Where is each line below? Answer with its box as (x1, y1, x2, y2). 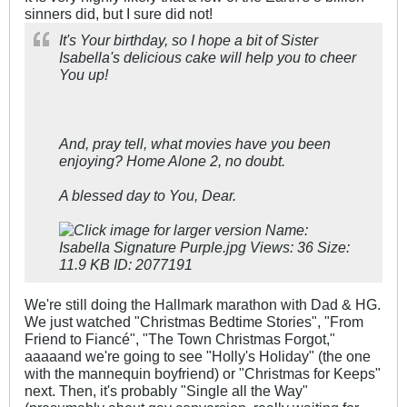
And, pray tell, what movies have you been (59, 135, 331, 153)
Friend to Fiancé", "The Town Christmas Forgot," (25, 331, 335, 348)
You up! (59, 66, 108, 84)
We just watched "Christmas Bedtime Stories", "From (25, 313, 363, 331)
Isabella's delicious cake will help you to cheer (59, 49, 356, 66)
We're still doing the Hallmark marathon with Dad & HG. (25, 296, 381, 313)
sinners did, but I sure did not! (25, 5, 213, 23)
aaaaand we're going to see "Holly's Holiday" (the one (25, 348, 371, 365)
